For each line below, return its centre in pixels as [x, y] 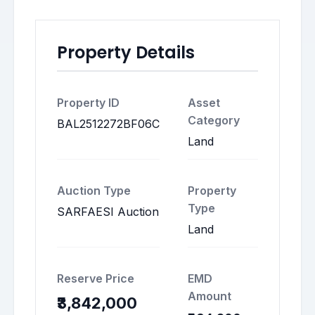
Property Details [126, 52]
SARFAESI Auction [108, 212]
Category [214, 120]
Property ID [88, 103]
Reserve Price [96, 278]
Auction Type [94, 191]
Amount [210, 296]
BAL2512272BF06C [108, 124]
